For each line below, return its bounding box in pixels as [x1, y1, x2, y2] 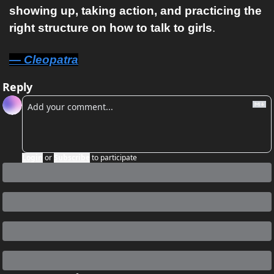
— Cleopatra [9, 53, 78, 66]
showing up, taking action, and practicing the [9, 4, 262, 17]
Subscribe [54, 152, 90, 163]
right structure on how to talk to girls [9, 21, 212, 34]
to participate [92, 152, 137, 163]
